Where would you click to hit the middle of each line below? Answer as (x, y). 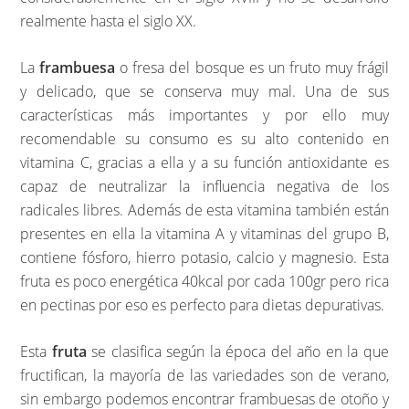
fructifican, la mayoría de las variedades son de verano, (204, 376)
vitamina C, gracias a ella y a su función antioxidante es (204, 163)
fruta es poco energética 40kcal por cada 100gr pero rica (204, 282)
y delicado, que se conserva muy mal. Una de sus (204, 92)
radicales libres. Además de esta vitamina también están (204, 210)
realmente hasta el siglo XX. (109, 21)
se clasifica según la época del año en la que (237, 352)
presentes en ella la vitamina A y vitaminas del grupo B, (204, 234)
